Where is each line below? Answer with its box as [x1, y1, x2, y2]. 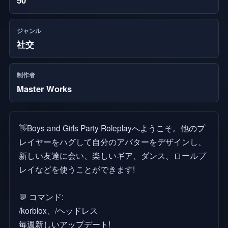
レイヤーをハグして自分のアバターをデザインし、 [18, 135, 206, 147]
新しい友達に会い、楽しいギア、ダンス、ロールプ [18, 149, 206, 161]
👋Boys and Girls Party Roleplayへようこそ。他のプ [18, 122, 205, 133]
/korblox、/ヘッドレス [18, 204, 98, 216]
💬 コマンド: [18, 190, 64, 202]
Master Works [16, 82, 72, 95]
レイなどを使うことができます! [18, 163, 135, 175]
